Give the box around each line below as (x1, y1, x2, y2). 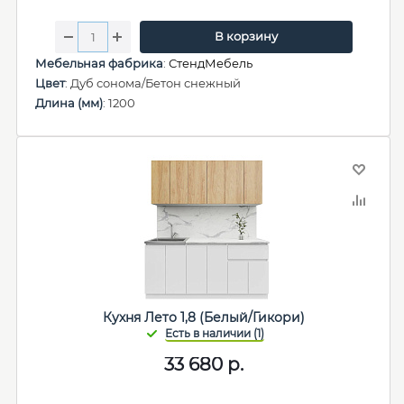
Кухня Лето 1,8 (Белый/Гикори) (103, 309, 305, 326)
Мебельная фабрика (35, 56, 163, 70)
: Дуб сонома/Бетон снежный (65, 76, 241, 90)
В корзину (214, 29, 278, 43)
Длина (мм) (35, 96, 103, 110)
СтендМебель (169, 56, 252, 70)
